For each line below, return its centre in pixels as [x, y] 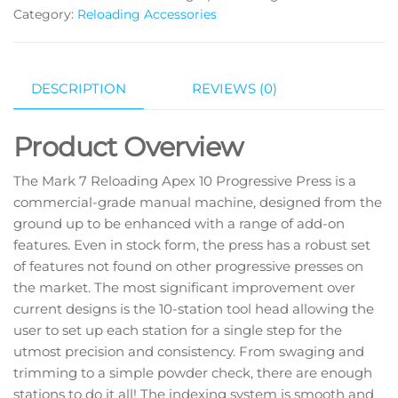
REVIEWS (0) [235, 89]
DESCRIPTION [79, 89]
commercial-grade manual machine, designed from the [198, 202]
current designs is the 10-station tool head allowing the [194, 308]
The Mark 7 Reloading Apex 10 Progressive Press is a [185, 180]
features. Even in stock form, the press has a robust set [192, 244]
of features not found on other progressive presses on [188, 266]
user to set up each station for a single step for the [178, 330]
